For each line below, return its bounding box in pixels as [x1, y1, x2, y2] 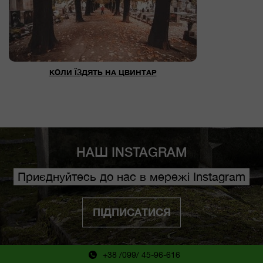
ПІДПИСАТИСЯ [92, 206, 171, 219]
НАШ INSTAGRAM [76, 144, 187, 160]
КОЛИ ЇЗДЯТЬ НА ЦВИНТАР [49, 68, 157, 77]
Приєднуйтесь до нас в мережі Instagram [18, 170, 245, 183]
